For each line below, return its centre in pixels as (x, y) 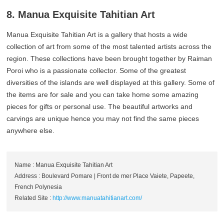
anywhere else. (31, 130)
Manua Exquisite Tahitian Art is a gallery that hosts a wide (97, 34)
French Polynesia (38, 187)
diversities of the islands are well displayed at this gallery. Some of (111, 82)
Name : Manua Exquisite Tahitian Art (64, 165)
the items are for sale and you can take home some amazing (103, 94)
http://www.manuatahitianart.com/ (97, 198)
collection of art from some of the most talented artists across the (109, 46)
